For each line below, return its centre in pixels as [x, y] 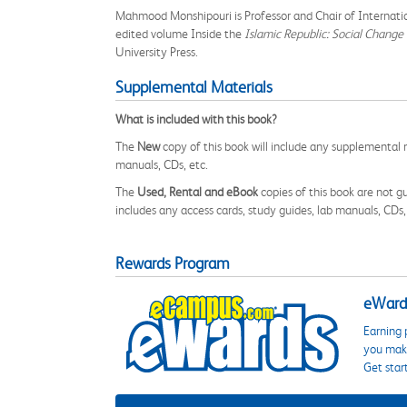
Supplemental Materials [194, 87]
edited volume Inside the [180, 34]
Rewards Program [173, 263]
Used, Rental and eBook [198, 192]
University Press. [157, 52]
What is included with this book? [196, 119]
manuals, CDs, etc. [162, 164]
